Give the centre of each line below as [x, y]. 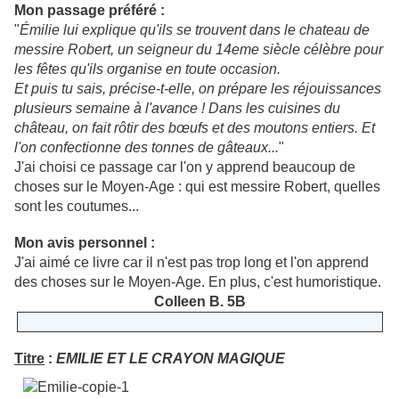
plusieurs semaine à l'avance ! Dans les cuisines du [177, 109]
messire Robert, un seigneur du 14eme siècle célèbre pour [199, 50]
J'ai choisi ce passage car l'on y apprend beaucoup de [185, 167]
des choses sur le [69, 282]
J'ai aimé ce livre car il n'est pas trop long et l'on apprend [191, 263]
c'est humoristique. [322, 282]
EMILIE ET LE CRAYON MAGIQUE [171, 359]
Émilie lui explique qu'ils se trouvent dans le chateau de [195, 30]
